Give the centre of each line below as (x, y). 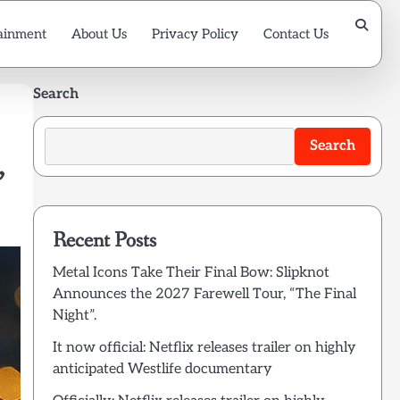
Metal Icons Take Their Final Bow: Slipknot (191, 272)
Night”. (74, 315)
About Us (99, 33)
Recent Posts (104, 240)
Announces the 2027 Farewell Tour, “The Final (204, 294)
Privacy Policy (195, 33)
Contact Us (296, 33)
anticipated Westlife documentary (162, 369)
